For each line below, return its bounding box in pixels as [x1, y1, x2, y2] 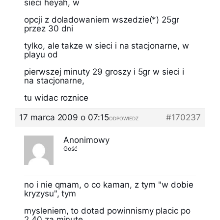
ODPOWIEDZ [109, 115, 138, 121]
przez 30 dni [24, 24, 74, 33]
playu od [24, 50, 58, 59]
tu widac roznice [24, 93, 89, 103]
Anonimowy [63, 135, 110, 145]
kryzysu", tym [24, 189, 77, 198]
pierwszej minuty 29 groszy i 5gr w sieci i [24, 67, 184, 77]
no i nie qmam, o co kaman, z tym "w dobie [24, 180, 193, 190]
